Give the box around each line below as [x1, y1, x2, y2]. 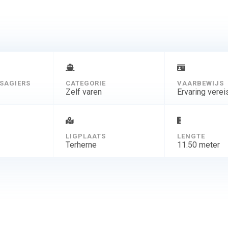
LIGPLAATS [65, 132, 106, 140]
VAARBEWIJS [177, 79, 224, 87]
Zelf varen [65, 87, 102, 97]
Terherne [65, 139, 97, 150]
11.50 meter [177, 139, 220, 150]
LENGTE [177, 132, 205, 140]
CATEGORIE [65, 79, 106, 87]
